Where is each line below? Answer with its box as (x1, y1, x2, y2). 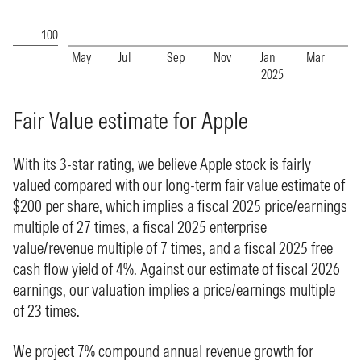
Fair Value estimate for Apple (13, 107, 248, 135)
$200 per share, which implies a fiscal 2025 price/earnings (13, 196, 347, 216)
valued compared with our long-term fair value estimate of (13, 175, 345, 195)
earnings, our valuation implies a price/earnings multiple (13, 280, 335, 300)
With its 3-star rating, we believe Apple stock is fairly (13, 154, 311, 174)
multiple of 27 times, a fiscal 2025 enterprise (13, 217, 267, 237)
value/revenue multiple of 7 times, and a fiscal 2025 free (13, 238, 333, 258)
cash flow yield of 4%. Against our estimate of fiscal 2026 (13, 259, 340, 279)
